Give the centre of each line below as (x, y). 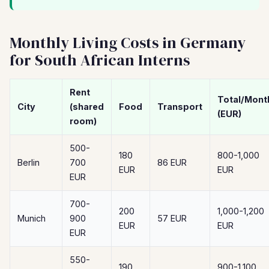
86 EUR (172, 162)
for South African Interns (100, 60)
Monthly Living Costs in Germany (128, 43)
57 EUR (172, 218)
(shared (87, 107)
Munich (32, 218)
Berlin (29, 162)
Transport (180, 107)
